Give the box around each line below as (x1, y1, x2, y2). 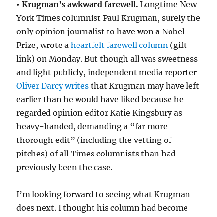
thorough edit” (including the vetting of (16, 135, 172, 145)
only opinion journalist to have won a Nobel (16, 27, 185, 37)
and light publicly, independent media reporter (16, 67, 197, 77)
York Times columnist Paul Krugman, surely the (16, 13, 201, 23)
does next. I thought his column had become (16, 203, 188, 213)
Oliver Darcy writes (16, 81, 89, 91)
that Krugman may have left (89, 81, 200, 91)
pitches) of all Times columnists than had (16, 149, 176, 159)
